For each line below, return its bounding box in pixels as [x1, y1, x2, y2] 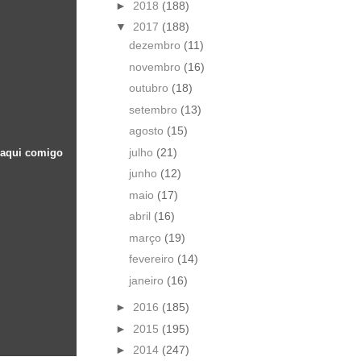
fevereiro [128, 252, 177, 266]
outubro [128, 81, 172, 95]
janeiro [128, 273, 167, 287]
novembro [128, 60, 184, 73]
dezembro [128, 39, 184, 52]
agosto [128, 124, 167, 138]
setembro [128, 102, 180, 116]
